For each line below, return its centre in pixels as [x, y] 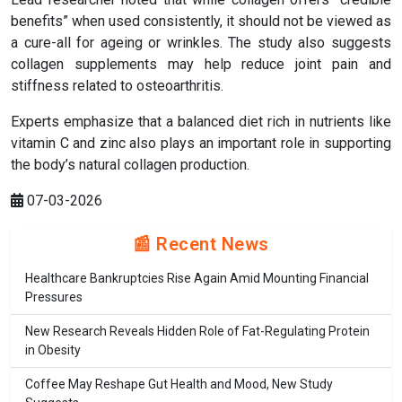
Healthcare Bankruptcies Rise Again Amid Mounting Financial [197, 279]
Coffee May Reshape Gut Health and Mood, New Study [179, 385]
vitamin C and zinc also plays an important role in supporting [201, 144]
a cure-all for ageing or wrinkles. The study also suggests [201, 43]
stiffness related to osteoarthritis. [117, 86]
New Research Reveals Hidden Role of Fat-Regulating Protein [197, 332]
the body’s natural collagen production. [130, 165]
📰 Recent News [201, 245]
